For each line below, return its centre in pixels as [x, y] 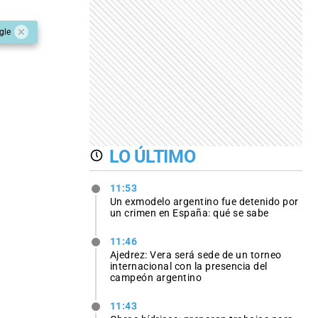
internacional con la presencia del [188, 267]
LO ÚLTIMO [153, 156]
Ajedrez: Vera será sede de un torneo [196, 255]
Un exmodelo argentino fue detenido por [204, 201]
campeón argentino [156, 278]
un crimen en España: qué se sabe [189, 213]
